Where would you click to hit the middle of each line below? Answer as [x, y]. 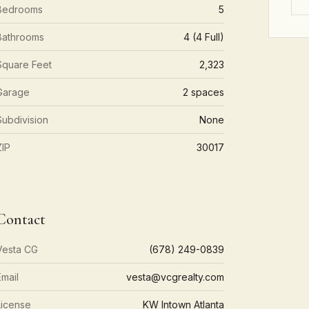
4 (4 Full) [203, 37]
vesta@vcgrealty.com [175, 277]
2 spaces [203, 92]
